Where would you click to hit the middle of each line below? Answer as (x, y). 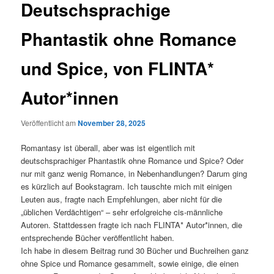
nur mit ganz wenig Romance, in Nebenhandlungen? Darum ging (134, 174)
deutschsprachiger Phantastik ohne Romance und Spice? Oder (132, 161)
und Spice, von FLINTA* (118, 68)
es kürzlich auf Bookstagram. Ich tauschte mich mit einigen (127, 187)
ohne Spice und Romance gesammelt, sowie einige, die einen (130, 264)
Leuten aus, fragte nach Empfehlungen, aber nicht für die (122, 199)
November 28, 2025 (112, 123)
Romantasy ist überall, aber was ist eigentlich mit (108, 148)
